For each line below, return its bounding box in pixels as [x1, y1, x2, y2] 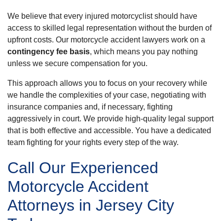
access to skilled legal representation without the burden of [7, 23, 212, 32]
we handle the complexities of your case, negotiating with [7, 90, 206, 99]
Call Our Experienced [7, 158, 158, 177]
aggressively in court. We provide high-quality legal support [7, 114, 214, 123]
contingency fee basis [7, 47, 90, 56]
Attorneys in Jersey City [7, 196, 174, 214]
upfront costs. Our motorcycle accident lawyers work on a [7, 35, 205, 44]
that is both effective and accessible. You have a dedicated [7, 126, 211, 135]
